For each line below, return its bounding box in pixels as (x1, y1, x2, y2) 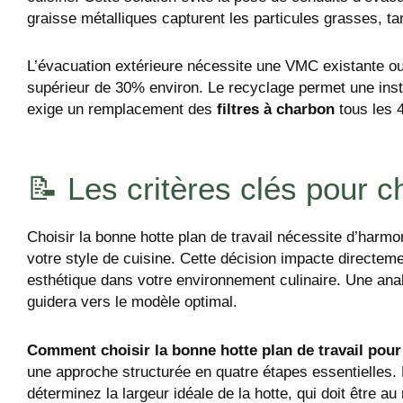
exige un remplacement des (27, 101, 217, 119)
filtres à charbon (217, 101, 335, 119)
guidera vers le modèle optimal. (27, 293, 237, 311)
